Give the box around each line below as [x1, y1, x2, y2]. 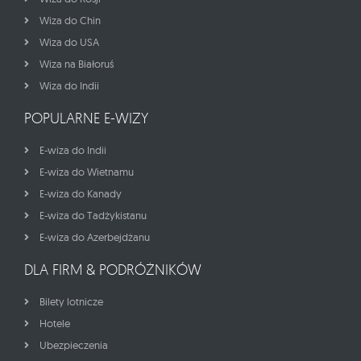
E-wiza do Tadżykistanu [39, 209, 147, 222]
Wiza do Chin [39, 14, 101, 27]
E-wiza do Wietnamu [39, 165, 134, 179]
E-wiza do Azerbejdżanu [39, 230, 150, 244]
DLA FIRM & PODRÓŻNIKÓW [24, 260, 201, 279]
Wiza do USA [39, 35, 99, 49]
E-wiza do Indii [39, 143, 106, 157]
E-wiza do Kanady [39, 187, 122, 201]
